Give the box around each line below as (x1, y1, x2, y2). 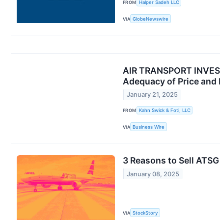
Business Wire (133, 124, 165, 130)
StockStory (133, 210, 158, 216)
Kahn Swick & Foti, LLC (138, 107, 191, 113)
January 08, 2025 (127, 170, 180, 178)
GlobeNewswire (133, 16, 169, 22)
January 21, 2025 (127, 91, 178, 99)
